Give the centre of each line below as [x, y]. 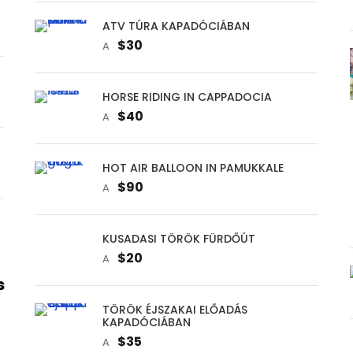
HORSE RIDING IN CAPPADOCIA [187, 97]
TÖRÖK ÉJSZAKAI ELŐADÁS [175, 309]
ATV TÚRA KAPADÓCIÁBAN [176, 26]
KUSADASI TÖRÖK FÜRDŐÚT [178, 238]
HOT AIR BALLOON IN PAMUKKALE [193, 167]
